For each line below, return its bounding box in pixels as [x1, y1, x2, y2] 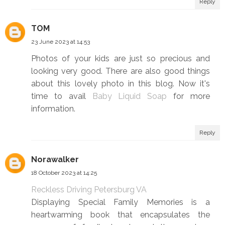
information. [31, 104, 75, 114]
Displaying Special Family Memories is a [31, 197, 210, 207]
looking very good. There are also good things [31, 66, 210, 76]
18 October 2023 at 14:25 [31, 169, 97, 177]
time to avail [31, 91, 92, 101]
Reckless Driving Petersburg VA [31, 185, 147, 195]
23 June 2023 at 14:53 [31, 38, 90, 46]
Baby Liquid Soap [92, 91, 167, 101]
